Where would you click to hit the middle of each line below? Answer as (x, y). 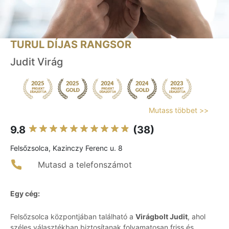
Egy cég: (25, 194)
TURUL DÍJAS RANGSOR (71, 45)
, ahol (197, 217)
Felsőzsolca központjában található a (73, 217)
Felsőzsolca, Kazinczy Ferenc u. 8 (66, 148)
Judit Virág (37, 62)
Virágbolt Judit (162, 217)
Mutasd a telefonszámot (85, 165)
